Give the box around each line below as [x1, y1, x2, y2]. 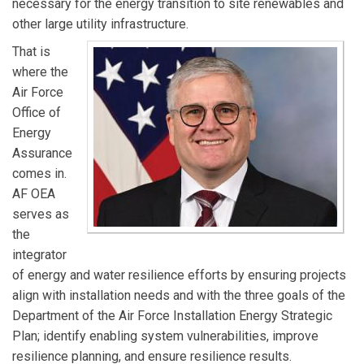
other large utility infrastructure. [12, 16, 188, 32]
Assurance [12, 145, 72, 161]
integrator [12, 246, 67, 262]
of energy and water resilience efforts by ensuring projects [12, 266, 346, 283]
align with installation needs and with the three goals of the [12, 287, 345, 303]
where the [12, 63, 68, 80]
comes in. [12, 165, 67, 181]
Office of [12, 104, 61, 120]
